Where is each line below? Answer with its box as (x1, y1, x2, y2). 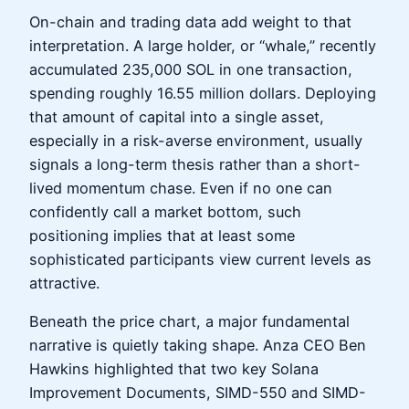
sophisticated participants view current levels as (29, 249, 372, 268)
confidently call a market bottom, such (29, 202, 301, 221)
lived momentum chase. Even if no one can (29, 178, 332, 197)
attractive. (29, 273, 100, 292)
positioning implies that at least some (29, 225, 295, 245)
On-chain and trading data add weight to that (29, 12, 351, 31)
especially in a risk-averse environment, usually (29, 131, 362, 150)
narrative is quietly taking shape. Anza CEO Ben (29, 335, 366, 354)
